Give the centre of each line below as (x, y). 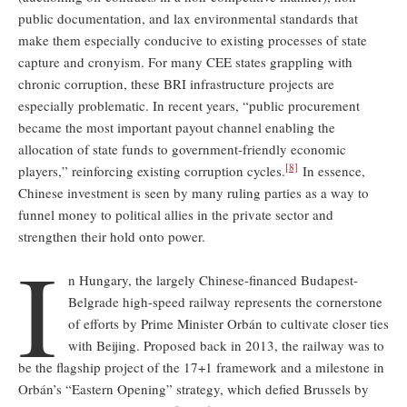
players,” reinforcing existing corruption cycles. (152, 170)
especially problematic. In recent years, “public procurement (189, 105)
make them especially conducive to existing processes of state (193, 40)
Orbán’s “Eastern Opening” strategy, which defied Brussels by (194, 388)
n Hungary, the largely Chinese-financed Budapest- (213, 279)
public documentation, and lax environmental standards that (188, 18)
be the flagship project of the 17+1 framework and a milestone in (201, 367)
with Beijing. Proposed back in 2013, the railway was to (226, 345)
